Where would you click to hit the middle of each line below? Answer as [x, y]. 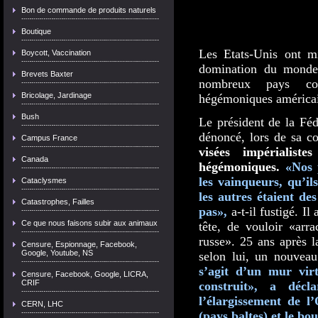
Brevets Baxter [47, 74]
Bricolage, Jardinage [56, 95]
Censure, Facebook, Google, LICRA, [85, 274]
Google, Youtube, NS [57, 253]
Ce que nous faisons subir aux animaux [89, 223]
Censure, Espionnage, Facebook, [79, 244]
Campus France [49, 138]
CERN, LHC [42, 304]
